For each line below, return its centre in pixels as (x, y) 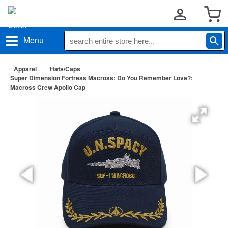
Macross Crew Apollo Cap (48, 87)
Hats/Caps (65, 69)
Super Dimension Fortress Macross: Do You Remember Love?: (102, 78)
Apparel (25, 69)
